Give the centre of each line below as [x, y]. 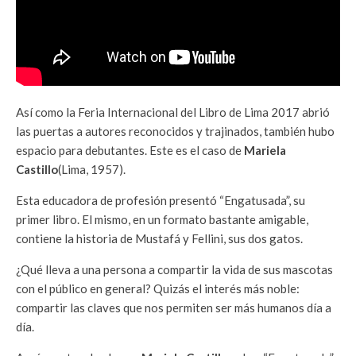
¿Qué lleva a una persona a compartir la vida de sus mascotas [174, 269]
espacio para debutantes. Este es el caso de [130, 150]
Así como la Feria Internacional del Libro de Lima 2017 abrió [173, 112]
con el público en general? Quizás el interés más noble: [158, 288]
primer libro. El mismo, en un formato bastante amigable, [162, 219]
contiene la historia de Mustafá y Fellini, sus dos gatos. [159, 238]
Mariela [265, 150]
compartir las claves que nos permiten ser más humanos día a [174, 307]
